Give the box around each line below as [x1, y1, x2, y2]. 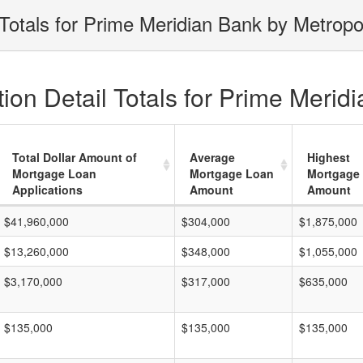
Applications [12, 181, 83, 198]
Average [190, 149, 235, 165]
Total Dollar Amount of [12, 149, 137, 165]
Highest [307, 149, 350, 165]
